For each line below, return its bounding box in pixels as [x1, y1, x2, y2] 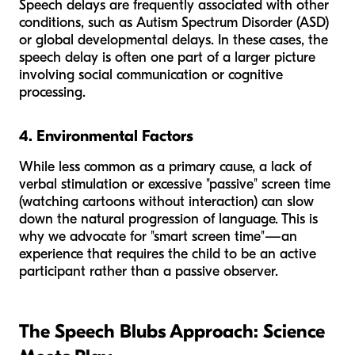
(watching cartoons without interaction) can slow [19, 193, 314, 210]
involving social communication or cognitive [19, 66, 283, 83]
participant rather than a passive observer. [19, 262, 278, 280]
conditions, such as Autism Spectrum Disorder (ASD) [19, 13, 329, 31]
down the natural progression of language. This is [19, 210, 318, 227]
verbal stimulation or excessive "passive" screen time [19, 175, 330, 193]
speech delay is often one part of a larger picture [19, 48, 315, 66]
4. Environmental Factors [19, 126, 193, 145]
